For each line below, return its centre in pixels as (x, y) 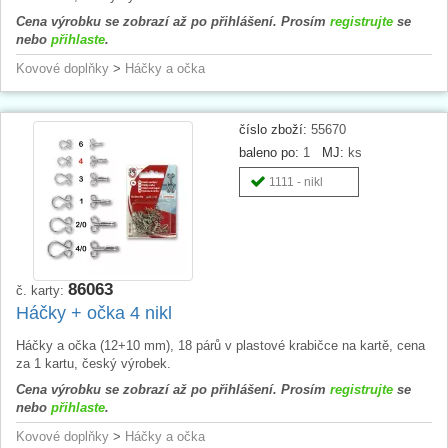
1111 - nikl (296, 181)
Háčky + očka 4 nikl (94, 312)
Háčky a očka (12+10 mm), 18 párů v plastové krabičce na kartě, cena (220, 345)
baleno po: (269, 152)
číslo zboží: (273, 129)
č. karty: (42, 290)
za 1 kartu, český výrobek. (93, 363)
